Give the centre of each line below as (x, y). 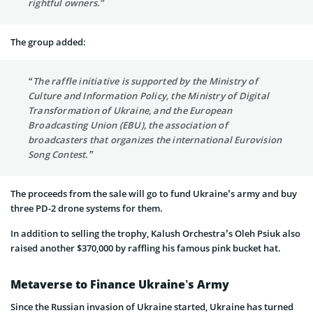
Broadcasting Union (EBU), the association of (128, 125)
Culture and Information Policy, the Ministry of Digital (149, 96)
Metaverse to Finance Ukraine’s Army (120, 285)
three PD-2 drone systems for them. (87, 209)
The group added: (48, 42)
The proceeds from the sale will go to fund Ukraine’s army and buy (154, 194)
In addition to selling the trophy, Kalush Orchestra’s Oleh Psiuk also (155, 234)
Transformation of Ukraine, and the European (130, 111)
